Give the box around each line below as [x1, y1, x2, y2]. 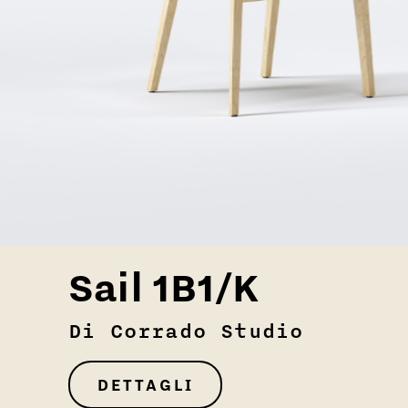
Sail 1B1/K [68, 261, 260, 311]
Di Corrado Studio [68, 316, 304, 347]
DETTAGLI [97, 373, 194, 395]
